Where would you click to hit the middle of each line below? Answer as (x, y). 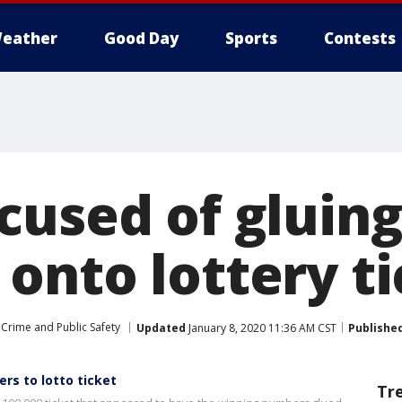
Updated (161, 328)
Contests (360, 38)
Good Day (141, 38)
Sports (251, 38)
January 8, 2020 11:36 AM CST (261, 328)
